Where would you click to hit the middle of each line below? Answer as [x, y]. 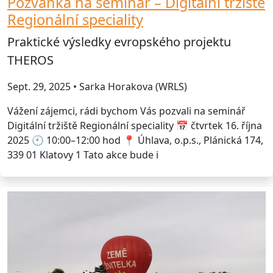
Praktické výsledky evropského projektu [119, 41]
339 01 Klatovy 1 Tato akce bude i [83, 154]
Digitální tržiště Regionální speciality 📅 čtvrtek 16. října [135, 125]
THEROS [30, 60]
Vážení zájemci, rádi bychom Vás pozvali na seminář [126, 111]
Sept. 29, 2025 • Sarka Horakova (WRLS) [97, 86]
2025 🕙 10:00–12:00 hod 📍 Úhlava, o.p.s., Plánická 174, [135, 140]
